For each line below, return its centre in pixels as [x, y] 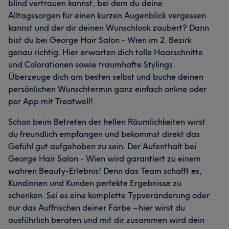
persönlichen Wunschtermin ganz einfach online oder [107, 89]
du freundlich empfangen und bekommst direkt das [104, 134]
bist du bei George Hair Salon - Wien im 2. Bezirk [100, 40]
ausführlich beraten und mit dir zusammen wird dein [106, 220]
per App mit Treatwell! [51, 101]
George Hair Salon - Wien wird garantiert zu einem [105, 158]
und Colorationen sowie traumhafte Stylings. [91, 64]
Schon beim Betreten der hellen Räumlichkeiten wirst [107, 122]
